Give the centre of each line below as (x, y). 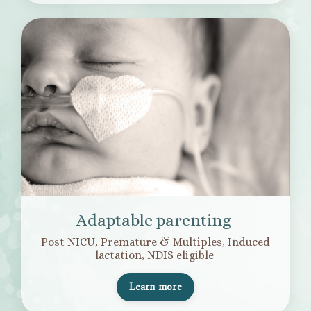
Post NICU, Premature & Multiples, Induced (155, 242)
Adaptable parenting (155, 220)
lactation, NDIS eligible (154, 255)
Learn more (155, 287)
